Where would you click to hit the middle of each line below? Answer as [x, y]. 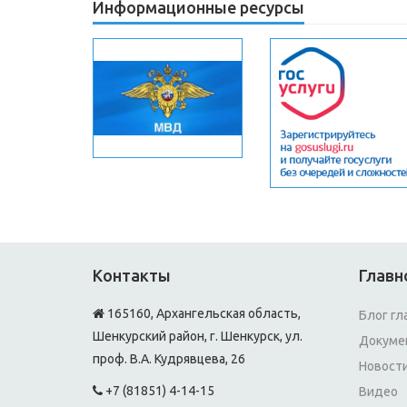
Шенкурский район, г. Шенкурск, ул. [198, 336]
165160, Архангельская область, [203, 313]
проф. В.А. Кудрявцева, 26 [169, 359]
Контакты [132, 275]
